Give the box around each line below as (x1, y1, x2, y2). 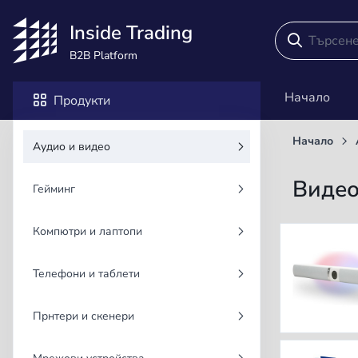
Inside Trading (70, 19, 193, 46)
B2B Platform (70, 47, 137, 63)
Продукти (54, 92, 110, 110)
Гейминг (33, 181, 75, 197)
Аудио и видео (33, 139, 110, 155)
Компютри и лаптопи (33, 224, 142, 240)
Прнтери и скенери (33, 308, 134, 324)
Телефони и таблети (33, 266, 140, 282)
